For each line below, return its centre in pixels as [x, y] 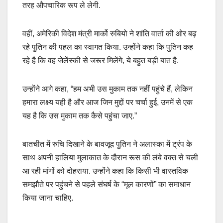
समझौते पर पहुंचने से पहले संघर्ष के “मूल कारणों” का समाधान [107, 185]
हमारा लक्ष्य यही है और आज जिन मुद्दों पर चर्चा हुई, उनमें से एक [108, 103]
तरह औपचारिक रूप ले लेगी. [61, 5]
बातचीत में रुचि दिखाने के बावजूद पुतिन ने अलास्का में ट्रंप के [107, 144]
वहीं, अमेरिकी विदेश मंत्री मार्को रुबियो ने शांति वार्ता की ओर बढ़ [110, 34]
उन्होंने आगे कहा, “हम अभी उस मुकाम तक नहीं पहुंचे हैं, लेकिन [108, 89]
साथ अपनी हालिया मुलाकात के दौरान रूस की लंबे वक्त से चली [110, 158]
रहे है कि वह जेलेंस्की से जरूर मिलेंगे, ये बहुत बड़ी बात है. [101, 61]
